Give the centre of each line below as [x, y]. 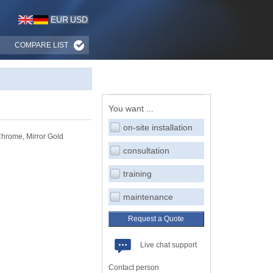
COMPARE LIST [41, 45]
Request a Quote [156, 219]
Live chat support [168, 245]
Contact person [133, 268]
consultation [146, 151]
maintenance [148, 197]
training [137, 174]
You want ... [131, 108]
